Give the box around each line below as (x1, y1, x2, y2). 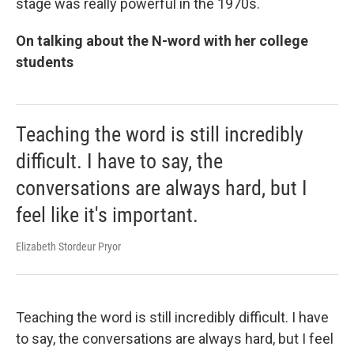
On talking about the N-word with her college (16, 32, 308, 50)
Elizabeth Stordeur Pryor (16, 240, 121, 254)
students (16, 54, 73, 71)
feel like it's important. (16, 203, 198, 228)
